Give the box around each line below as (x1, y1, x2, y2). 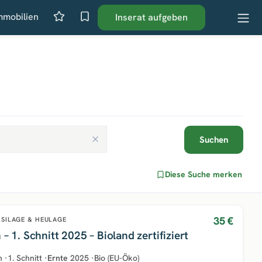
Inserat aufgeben (115, 11, 188, 23)
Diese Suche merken (165, 168, 242, 180)
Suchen (199, 134, 228, 146)
